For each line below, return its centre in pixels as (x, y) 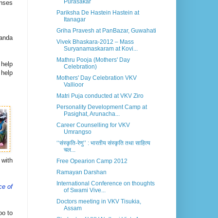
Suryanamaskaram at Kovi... (100, 49)
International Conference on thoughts (105, 184)
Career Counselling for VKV (93, 125)
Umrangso (77, 132)
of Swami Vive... (84, 191)
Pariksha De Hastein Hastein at (98, 13)
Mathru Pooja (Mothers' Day (93, 60)
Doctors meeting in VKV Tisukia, (99, 202)
